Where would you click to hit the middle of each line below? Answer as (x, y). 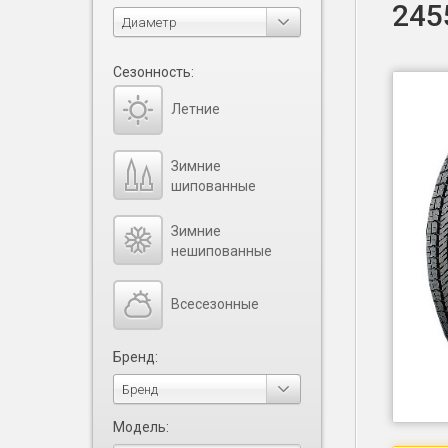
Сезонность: (153, 72)
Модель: (141, 427)
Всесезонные (215, 304)
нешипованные (221, 251)
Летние (195, 109)
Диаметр (149, 22)
